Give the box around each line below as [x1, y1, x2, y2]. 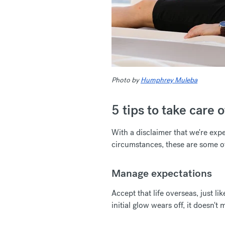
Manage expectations [111, 166, 212, 180]
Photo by [111, 75, 139, 85]
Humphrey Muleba [141, 75, 197, 85]
